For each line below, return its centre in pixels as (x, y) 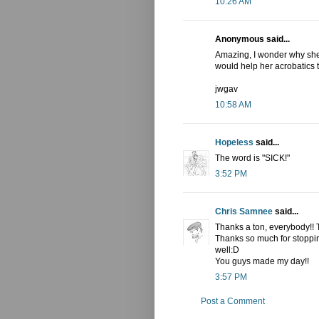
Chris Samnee (244, 212)
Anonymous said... (252, 40)
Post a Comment (233, 302)
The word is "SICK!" (252, 158)
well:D (227, 250)
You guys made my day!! (262, 262)
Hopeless (234, 143)
